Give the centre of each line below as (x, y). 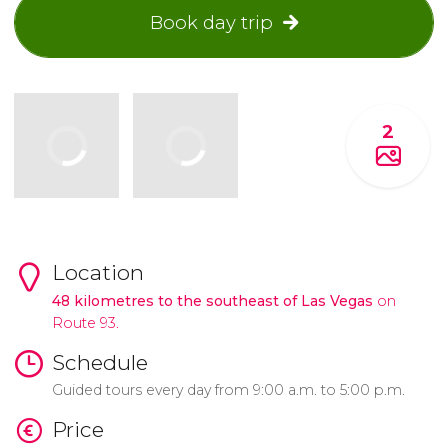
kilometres (113, 300)
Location (97, 272)
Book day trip (211, 23)
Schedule (99, 362)
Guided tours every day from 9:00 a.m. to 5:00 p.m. (228, 390)
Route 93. (85, 322)
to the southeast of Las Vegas (263, 300)
